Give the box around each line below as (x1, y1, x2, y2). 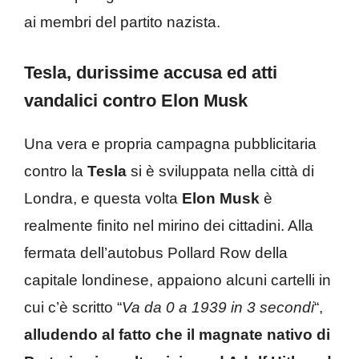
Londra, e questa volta (24, 190, 182, 208)
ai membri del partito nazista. (24, 13, 220, 30)
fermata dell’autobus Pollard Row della (24, 244, 288, 262)
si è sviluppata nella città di (131, 163, 314, 180)
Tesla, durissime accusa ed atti (24, 63, 277, 83)
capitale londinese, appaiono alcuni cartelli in (24, 272, 331, 289)
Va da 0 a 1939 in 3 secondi (122, 299, 314, 317)
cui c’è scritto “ (24, 299, 122, 317)
